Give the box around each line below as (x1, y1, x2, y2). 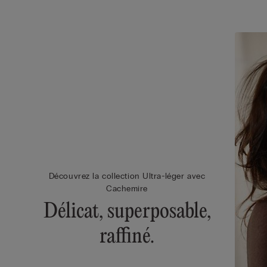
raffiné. (100, 226, 154, 249)
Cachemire (105, 184, 148, 194)
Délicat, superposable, (43, 201, 211, 224)
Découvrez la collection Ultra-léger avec (48, 171, 206, 182)
